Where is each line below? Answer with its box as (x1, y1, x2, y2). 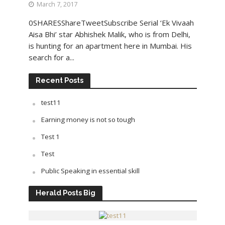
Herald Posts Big (35, 189, 95, 197)
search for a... (28, 52, 74, 63)
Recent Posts (35, 76, 83, 85)
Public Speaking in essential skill (41, 166, 140, 176)
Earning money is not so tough (41, 115, 135, 125)
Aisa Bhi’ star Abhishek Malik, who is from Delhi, (28, 29, 190, 40)
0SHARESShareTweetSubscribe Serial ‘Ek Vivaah (28, 18, 194, 28)
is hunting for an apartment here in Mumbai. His (28, 41, 192, 51)
